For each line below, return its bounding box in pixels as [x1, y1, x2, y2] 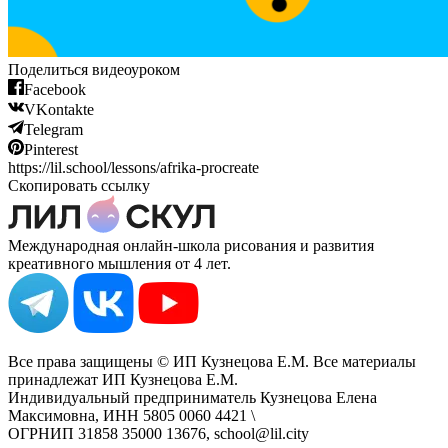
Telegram [24, 121, 83, 139]
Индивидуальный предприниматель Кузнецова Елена [8, 389, 377, 407]
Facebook [24, 81, 86, 99]
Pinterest [24, 141, 78, 159]
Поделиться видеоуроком [8, 61, 180, 79]
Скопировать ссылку [8, 177, 150, 195]
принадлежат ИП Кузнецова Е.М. [8, 371, 238, 389]
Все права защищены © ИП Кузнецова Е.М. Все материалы [8, 353, 416, 371]
